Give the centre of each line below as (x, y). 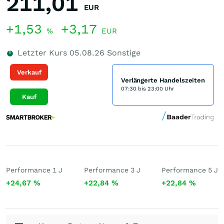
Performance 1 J (34, 170)
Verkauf (29, 72)
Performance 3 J (112, 170)
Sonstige (122, 53)
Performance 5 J (190, 170)
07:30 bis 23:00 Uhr (148, 89)
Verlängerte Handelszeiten (163, 80)
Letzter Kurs (42, 53)
